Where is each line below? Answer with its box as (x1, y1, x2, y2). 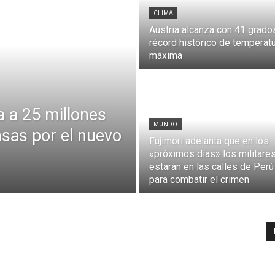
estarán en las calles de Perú (149, 161, 274, 172)
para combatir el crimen (149, 174, 249, 185)
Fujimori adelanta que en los (149, 135, 269, 147)
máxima (149, 50, 182, 61)
